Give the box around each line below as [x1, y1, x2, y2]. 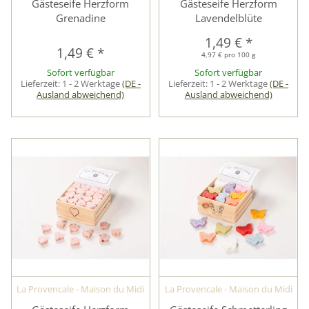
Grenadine [55, 11, 106, 26]
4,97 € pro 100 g [201, 50, 256, 60]
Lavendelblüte [195, 11, 262, 26]
